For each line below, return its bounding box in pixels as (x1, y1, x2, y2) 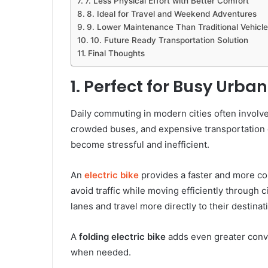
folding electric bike (79, 230, 166, 242)
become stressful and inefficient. (71, 138, 209, 150)
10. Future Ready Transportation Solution (90, 35, 248, 45)
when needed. (71, 246, 131, 258)
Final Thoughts (87, 48, 145, 59)
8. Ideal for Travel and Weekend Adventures (86, 9, 257, 19)
